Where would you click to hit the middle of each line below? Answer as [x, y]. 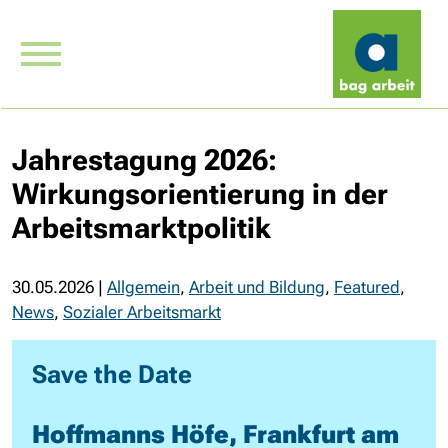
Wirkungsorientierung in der [200, 194]
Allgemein [143, 287]
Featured [367, 287]
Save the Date [112, 374]
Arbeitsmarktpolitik [141, 228]
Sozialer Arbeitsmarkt [142, 312]
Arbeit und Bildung [257, 287]
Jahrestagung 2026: [144, 160]
